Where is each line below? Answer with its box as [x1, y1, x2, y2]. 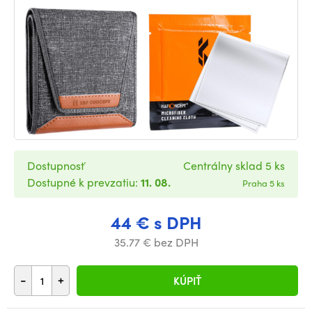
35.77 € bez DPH [114, 234, 198, 251]
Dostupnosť [27, 157, 84, 174]
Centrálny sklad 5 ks [183, 157, 285, 174]
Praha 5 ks [242, 176, 285, 190]
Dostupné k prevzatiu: [27, 174, 141, 191]
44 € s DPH [110, 210, 202, 235]
